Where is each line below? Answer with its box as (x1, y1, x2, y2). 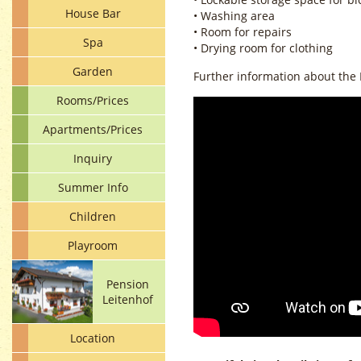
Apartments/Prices (43, 122, 143, 137)
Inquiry (73, 151, 112, 166)
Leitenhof (102, 292, 153, 307)
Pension (106, 276, 149, 292)
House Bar (64, 6, 121, 21)
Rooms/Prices (56, 93, 129, 108)
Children (69, 209, 116, 224)
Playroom (68, 238, 118, 253)
